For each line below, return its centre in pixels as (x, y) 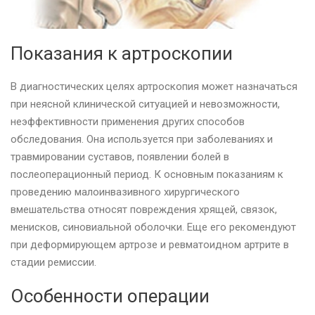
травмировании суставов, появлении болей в (120, 156)
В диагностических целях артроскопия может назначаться (154, 86)
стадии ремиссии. (53, 262)
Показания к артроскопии (122, 53)
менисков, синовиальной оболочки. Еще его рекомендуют (153, 227)
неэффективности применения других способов (128, 121)
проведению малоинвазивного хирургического (125, 192)
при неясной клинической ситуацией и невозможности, (145, 104)
